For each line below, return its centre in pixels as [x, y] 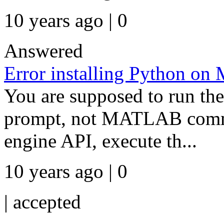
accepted [47, 202]
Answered [43, 51]
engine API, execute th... [100, 141]
